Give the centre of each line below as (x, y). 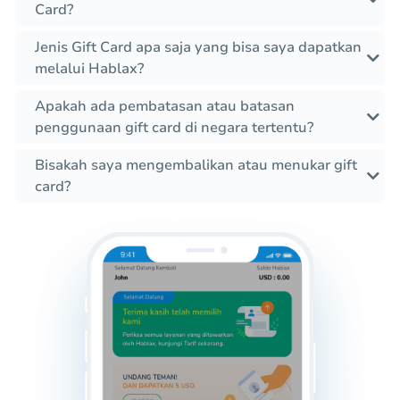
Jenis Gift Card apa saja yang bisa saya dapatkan (198, 48)
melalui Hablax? (89, 69)
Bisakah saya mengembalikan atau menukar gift (196, 166)
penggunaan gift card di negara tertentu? (174, 128)
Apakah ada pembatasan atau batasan (165, 107)
